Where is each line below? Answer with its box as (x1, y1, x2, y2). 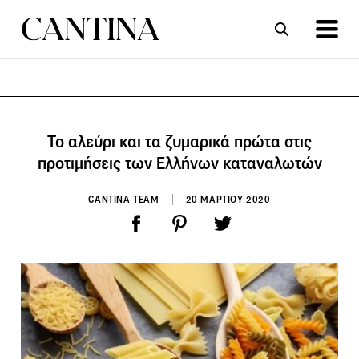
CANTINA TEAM (88, 192, 159, 205)
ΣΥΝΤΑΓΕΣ (77, 109, 128, 124)
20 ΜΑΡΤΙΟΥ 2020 (185, 192, 271, 205)
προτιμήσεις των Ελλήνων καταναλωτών (37, 152, 322, 174)
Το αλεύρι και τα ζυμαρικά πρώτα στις (47, 131, 312, 152)
